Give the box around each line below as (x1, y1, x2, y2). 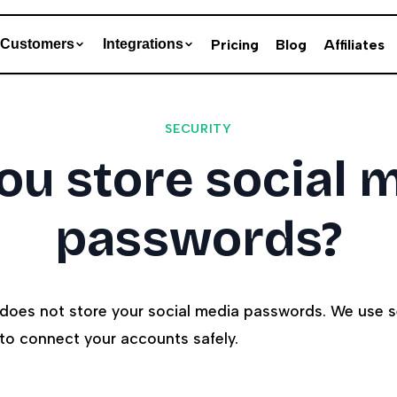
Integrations (102, 36, 183, 52)
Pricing (210, 35, 259, 53)
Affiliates (323, 35, 385, 53)
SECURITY (165, 121, 232, 137)
